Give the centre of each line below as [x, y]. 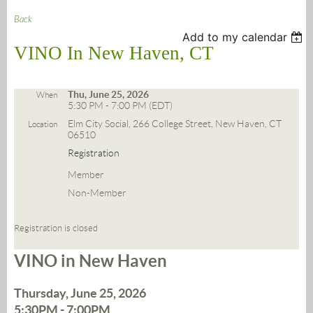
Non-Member [97, 193]
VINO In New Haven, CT [114, 53]
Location [43, 124]
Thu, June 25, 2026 [108, 95]
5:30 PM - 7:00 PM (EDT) [120, 106]
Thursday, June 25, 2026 [80, 293]
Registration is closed [56, 228]
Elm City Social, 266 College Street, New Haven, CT [175, 124]
